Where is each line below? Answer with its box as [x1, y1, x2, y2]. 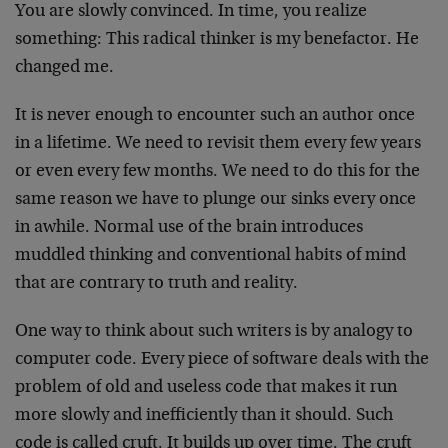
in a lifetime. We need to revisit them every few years [15, 135, 421, 153]
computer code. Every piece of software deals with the [15, 351, 429, 369]
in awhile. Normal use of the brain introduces [15, 219, 363, 237]
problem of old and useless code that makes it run [15, 379, 397, 397]
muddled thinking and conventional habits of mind [15, 247, 406, 265]
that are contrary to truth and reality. [15, 275, 298, 293]
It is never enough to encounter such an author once [15, 107, 415, 125]
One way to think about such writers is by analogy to [15, 323, 413, 341]
